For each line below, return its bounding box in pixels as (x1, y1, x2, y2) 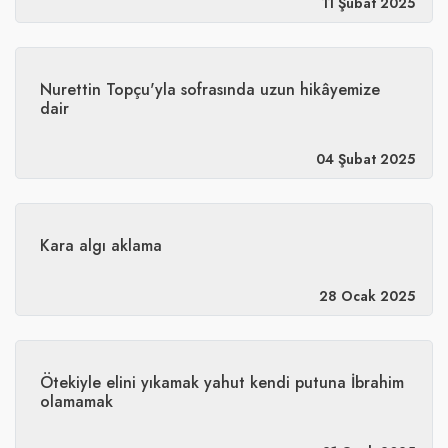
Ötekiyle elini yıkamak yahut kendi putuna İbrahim (40, 371, 404, 394)
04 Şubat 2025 (316, 149, 415, 169)
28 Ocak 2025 (319, 286, 415, 306)
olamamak (40, 390, 113, 413)
